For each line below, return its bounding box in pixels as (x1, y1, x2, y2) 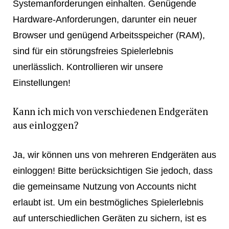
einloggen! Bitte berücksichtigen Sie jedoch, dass (12, 165, 213, 176)
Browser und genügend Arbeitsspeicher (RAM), (12, 30, 205, 41)
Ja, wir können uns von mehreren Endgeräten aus (12, 149, 216, 160)
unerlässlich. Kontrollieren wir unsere (12, 61, 163, 73)
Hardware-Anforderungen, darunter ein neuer (12, 14, 197, 25)
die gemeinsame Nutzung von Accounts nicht (12, 180, 196, 192)
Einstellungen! (12, 77, 71, 88)
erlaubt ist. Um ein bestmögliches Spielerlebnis (12, 196, 203, 208)
